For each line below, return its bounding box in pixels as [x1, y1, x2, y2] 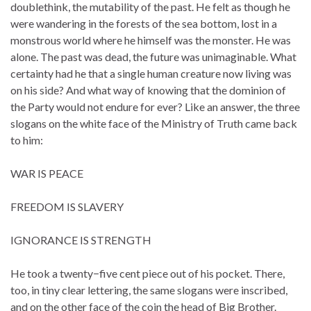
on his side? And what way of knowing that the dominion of [10, 83, 286, 96]
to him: [10, 133, 43, 146]
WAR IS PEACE [10, 166, 83, 180]
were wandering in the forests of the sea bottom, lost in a [10, 16, 277, 30]
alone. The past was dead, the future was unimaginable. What [10, 49, 296, 63]
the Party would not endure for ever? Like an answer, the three [10, 99, 300, 113]
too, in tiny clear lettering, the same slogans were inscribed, [10, 283, 287, 296]
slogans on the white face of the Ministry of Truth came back [10, 116, 297, 130]
